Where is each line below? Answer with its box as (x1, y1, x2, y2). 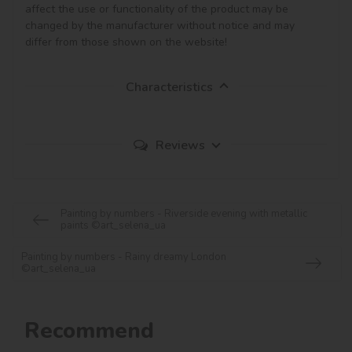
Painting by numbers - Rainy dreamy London (21, 250, 226, 265)
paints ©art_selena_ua (60, 218, 166, 233)
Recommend (24, 315, 154, 346)
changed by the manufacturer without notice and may (25, 17, 298, 33)
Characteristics (125, 78, 213, 96)
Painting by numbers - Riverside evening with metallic (60, 207, 307, 222)
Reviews (155, 136, 205, 154)
